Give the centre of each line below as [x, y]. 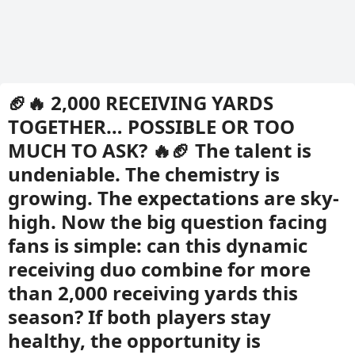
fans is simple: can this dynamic [158, 245]
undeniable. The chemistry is [144, 174]
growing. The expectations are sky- [174, 198]
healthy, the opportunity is [134, 340]
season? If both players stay [139, 317]
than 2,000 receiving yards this [153, 293]
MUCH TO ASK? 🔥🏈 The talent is [160, 150]
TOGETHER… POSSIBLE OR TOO [151, 126]
